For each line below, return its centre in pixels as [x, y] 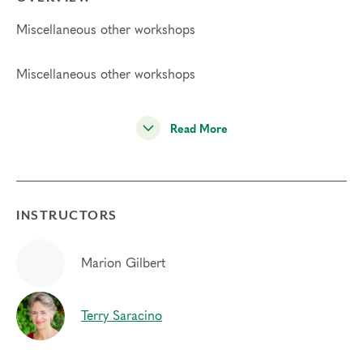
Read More [199, 130]
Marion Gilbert [123, 263]
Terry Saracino [122, 316]
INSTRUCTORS [67, 216]
